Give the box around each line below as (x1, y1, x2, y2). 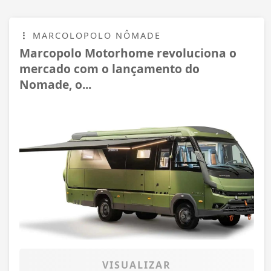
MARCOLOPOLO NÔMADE (29, 29, 161, 41)
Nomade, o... (19, 76, 91, 93)
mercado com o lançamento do (19, 60, 200, 77)
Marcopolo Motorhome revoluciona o (19, 44, 237, 61)
